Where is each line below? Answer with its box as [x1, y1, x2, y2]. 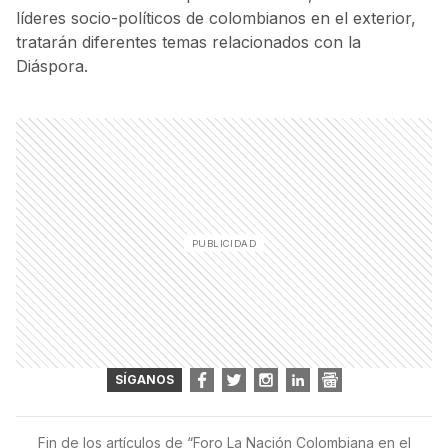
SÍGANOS [114, 372, 174, 387]
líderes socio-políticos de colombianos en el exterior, [16, 8, 416, 28]
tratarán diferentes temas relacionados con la [16, 32, 361, 52]
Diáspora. [16, 56, 88, 76]
